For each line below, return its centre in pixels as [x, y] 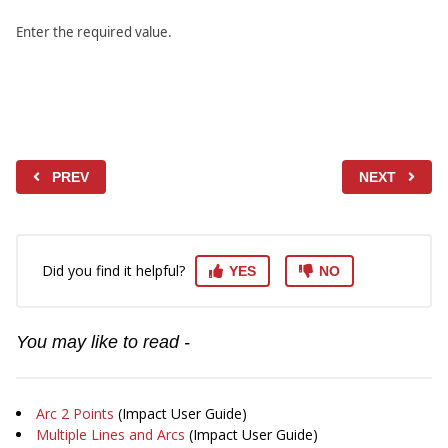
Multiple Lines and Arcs [110, 435]
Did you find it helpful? [113, 271]
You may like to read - [103, 342]
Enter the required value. [94, 32]
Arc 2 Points [75, 414]
